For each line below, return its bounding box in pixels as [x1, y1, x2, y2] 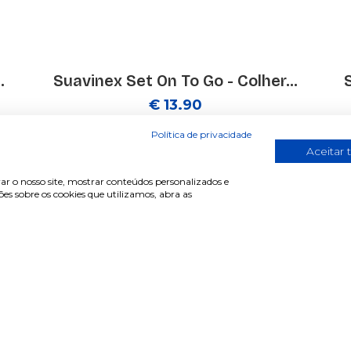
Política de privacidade [151, 128, 251, 140]
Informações [185, 328, 281, 347]
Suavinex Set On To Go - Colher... [53, 71, 298, 90]
